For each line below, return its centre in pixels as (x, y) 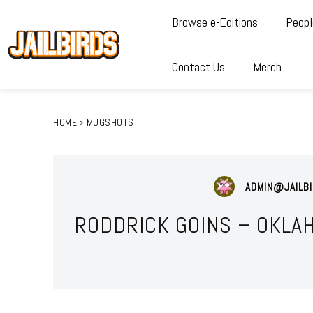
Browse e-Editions (214, 22)
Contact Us (198, 67)
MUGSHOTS (110, 122)
